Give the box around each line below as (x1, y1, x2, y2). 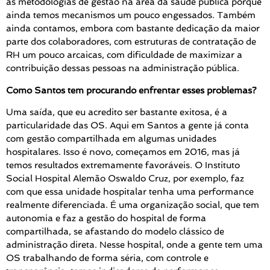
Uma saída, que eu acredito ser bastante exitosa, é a (6, 107, 227, 118)
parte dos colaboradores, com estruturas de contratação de (6, 36, 256, 48)
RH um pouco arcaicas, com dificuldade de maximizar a (6, 49, 242, 61)
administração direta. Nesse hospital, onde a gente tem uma (6, 239, 263, 251)
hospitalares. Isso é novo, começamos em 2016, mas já (6, 146, 240, 158)
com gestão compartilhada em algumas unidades (6, 133, 216, 145)
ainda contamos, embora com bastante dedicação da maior (6, 23, 260, 34)
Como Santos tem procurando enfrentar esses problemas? (6, 84, 257, 96)
